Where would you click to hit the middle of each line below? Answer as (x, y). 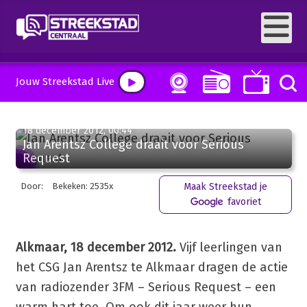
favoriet (243, 202)
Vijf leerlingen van (229, 247)
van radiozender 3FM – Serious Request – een (146, 287)
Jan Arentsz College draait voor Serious (133, 145)
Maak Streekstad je (225, 187)
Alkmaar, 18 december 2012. (96, 247)
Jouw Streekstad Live (65, 82)
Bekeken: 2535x (83, 186)
